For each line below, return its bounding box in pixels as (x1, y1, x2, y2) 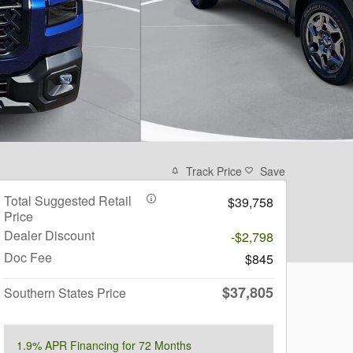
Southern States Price (4, 283, 126, 302)
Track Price (186, 162, 242, 179)
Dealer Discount (4, 225, 95, 244)
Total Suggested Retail (4, 191, 132, 210)
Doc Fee (4, 247, 52, 266)
